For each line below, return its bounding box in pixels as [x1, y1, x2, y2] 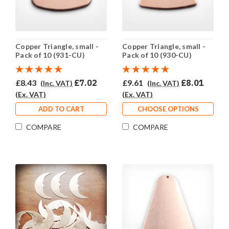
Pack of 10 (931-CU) [15, 51, 85, 60]
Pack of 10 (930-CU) [122, 51, 192, 60]
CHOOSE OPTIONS [137, 105, 199, 113]
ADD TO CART [38, 105, 84, 113]
